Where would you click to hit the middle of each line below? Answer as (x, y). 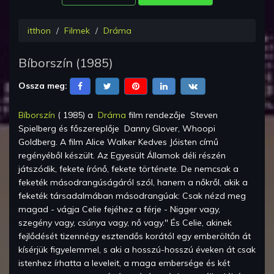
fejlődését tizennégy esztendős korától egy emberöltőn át (135, 236)
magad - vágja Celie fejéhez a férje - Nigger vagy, (119, 209)
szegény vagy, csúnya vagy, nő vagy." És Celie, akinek (125, 223)
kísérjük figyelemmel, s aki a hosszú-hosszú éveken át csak (137, 250)
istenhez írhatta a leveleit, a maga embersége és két (124, 263)
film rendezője (158, 115)
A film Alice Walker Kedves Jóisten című (139, 142)
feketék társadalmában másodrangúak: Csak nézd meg (132, 196)
